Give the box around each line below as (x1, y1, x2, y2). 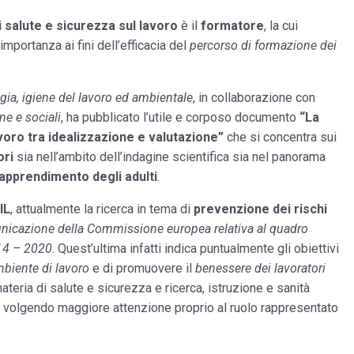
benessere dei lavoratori (195, 261, 326, 276)
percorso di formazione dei (190, 38, 337, 53)
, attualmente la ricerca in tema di (10, 201, 194, 217)
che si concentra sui (224, 130, 337, 145)
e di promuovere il (89, 261, 195, 276)
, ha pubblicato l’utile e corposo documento (61, 110, 299, 125)
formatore (201, 18, 264, 33)
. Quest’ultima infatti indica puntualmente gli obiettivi (52, 241, 339, 256)
